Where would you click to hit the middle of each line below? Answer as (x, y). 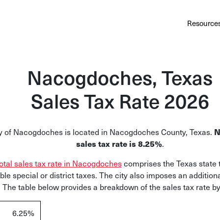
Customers (169, 23)
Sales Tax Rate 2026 (120, 100)
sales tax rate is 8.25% (119, 143)
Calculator (111, 23)
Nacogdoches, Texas (120, 77)
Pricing (140, 23)
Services (80, 23)
